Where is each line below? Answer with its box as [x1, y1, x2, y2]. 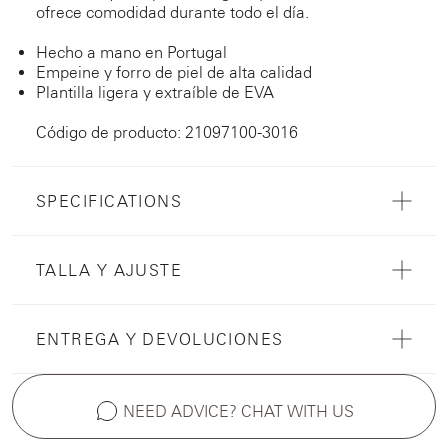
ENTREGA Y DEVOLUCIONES [36, 329, 284, 348]
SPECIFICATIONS [36, 191, 183, 210]
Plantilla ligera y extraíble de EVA [36, 82, 274, 101]
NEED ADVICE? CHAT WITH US [122, 401, 354, 420]
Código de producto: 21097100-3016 [36, 122, 298, 141]
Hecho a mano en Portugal [36, 42, 227, 61]
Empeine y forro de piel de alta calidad [36, 62, 312, 81]
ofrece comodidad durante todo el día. [36, 2, 309, 21]
